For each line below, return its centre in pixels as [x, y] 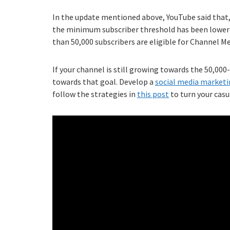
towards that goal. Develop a [104, 82]
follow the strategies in [95, 94]
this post [153, 94]
